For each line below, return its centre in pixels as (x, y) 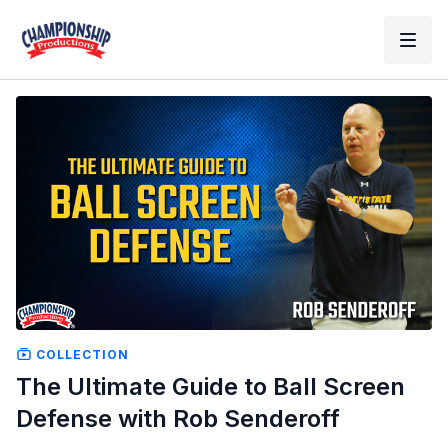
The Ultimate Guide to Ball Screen (210, 386)
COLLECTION (80, 354)
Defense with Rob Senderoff (178, 418)
